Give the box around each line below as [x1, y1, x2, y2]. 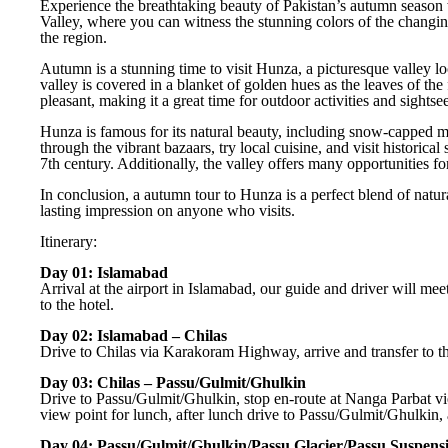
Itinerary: [40, 233, 97, 250]
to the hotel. [40, 296, 114, 313]
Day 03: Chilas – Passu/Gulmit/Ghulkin [40, 374, 306, 391]
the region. [40, 29, 107, 46]
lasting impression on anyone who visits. [40, 202, 295, 219]
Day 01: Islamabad [40, 264, 168, 281]
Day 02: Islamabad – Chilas [40, 327, 227, 344]
